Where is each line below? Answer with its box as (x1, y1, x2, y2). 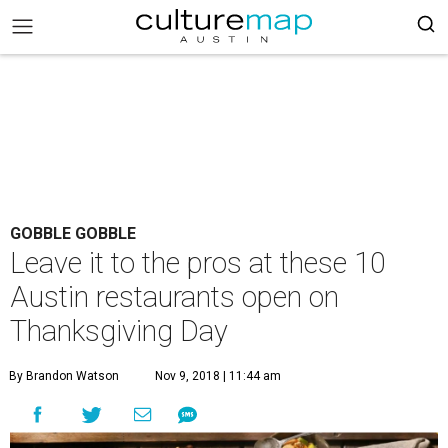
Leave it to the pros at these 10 (10, 246, 386, 280)
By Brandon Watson (9, 369, 119, 383)
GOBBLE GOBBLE (10, 224, 136, 243)
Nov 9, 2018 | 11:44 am (155, 369, 281, 383)
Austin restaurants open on (10, 280, 339, 314)
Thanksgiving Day (10, 314, 228, 348)
